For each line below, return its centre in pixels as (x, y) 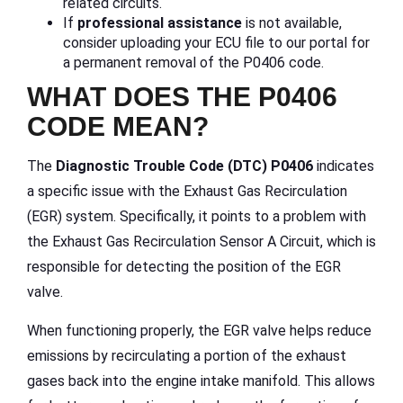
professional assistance (160, 22)
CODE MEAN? (118, 126)
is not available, (292, 22)
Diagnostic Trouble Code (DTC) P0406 (184, 166)
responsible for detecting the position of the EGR (184, 266)
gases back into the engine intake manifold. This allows (201, 381)
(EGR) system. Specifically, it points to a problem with (197, 216)
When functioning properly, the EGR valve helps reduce (199, 330)
